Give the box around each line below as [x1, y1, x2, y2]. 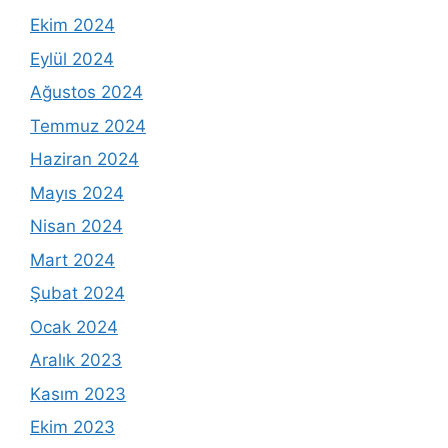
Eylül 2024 [30, 48, 114, 69]
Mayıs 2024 [30, 182, 124, 203]
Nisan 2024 [30, 216, 123, 237]
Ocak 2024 [30, 316, 118, 337]
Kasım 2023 [30, 383, 126, 404]
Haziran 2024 [30, 149, 139, 170]
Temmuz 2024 [30, 115, 146, 136]
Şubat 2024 [30, 283, 125, 304]
